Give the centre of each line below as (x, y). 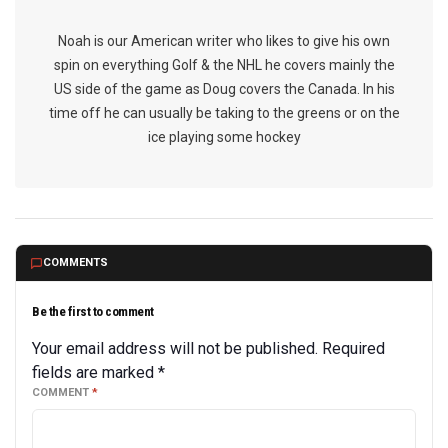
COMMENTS (75, 262)
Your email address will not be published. (175, 348)
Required (353, 348)
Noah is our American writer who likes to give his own (224, 41)
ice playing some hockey (224, 137)
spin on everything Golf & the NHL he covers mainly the (224, 65)
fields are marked (95, 372)
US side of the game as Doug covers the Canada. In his (224, 89)
